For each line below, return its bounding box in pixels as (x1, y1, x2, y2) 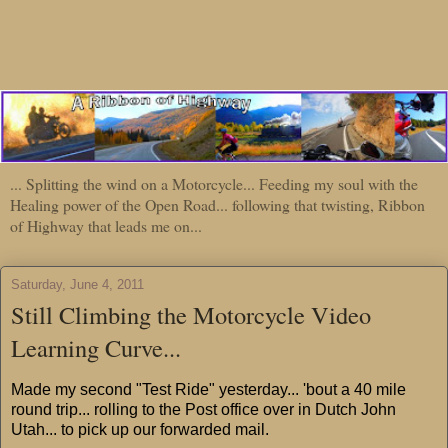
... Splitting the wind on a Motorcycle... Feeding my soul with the (10, 172, 418, 194)
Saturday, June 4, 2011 (11, 276, 144, 292)
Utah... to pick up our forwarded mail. (11, 420, 269, 438)
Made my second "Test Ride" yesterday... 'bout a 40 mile (11, 380, 406, 398)
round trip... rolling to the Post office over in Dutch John (11, 400, 396, 418)
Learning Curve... (11, 330, 181, 364)
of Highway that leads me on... (10, 214, 202, 236)
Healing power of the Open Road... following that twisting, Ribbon (10, 193, 425, 215)
